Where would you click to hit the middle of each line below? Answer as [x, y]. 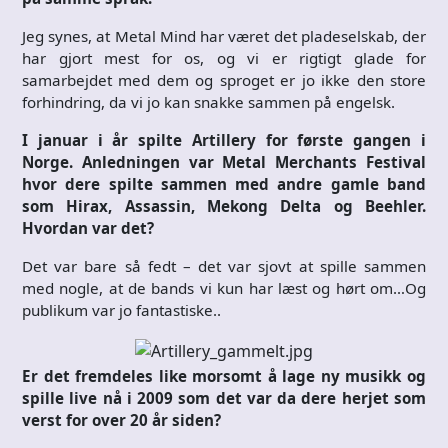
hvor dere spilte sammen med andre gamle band [224, 183]
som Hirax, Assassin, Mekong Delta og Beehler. [224, 205]
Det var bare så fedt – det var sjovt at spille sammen [224, 265]
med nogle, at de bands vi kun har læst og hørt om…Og [224, 287]
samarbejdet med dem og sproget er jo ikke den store [224, 79]
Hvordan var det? [88, 227]
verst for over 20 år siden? [121, 419]
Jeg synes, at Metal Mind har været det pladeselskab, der [224, 35]
